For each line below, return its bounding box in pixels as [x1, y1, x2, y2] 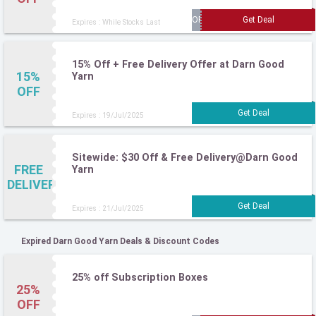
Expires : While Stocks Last [72, 18, 160, 27]
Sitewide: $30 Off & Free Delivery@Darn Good [72, 151, 298, 164]
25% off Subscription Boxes [72, 271, 208, 284]
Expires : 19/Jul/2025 [72, 111, 144, 120]
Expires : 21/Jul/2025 [72, 205, 144, 213]
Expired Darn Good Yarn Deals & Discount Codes [21, 236, 219, 246]
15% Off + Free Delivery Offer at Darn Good [72, 58, 284, 71]
